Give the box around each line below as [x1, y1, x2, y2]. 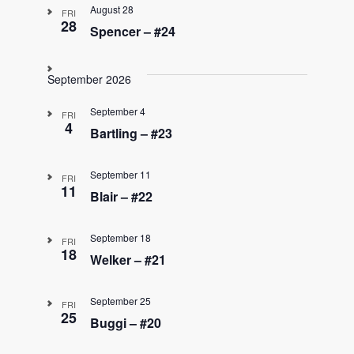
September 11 [89, 168, 151, 181]
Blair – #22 [89, 187, 153, 205]
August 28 [89, 2, 134, 16]
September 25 [89, 294, 151, 307]
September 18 [89, 231, 151, 244]
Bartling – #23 [89, 124, 172, 142]
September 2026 [47, 71, 131, 87]
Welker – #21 [89, 250, 166, 269]
